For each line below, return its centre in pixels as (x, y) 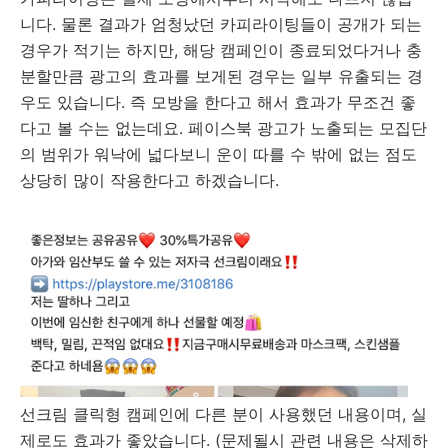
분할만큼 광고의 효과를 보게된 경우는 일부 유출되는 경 (221, 76)
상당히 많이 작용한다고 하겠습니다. (149, 180)
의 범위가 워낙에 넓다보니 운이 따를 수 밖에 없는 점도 (218, 154)
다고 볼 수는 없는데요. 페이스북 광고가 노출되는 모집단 (223, 128)
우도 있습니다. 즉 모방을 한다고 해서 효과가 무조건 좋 (218, 102)
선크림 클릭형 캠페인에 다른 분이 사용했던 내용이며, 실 (223, 414)
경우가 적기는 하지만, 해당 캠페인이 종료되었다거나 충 (221, 50)
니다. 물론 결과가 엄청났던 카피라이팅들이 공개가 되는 (221, 24)
